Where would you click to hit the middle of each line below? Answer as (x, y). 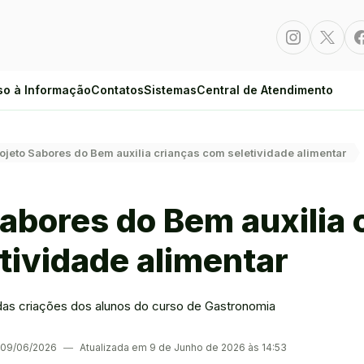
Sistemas (170, 90)
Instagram (320, 28)
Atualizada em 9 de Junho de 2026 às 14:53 (182, 347)
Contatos (117, 90)
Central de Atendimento (265, 90)
